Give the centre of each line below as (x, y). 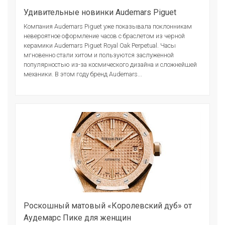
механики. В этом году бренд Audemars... (83, 74)
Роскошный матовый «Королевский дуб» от (108, 205)
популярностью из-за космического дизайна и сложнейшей (110, 64)
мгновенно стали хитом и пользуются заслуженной (99, 55)
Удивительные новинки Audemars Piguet (100, 12)
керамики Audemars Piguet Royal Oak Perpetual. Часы (100, 45)
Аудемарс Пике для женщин (77, 217)
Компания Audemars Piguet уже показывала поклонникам (108, 26)
